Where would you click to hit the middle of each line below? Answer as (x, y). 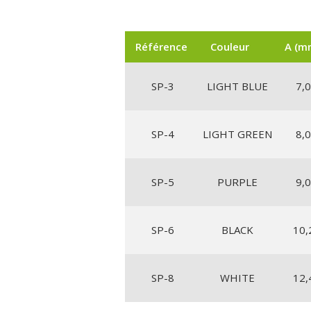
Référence (161, 46)
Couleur (230, 46)
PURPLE (237, 182)
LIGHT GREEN (237, 134)
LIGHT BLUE (237, 86)
